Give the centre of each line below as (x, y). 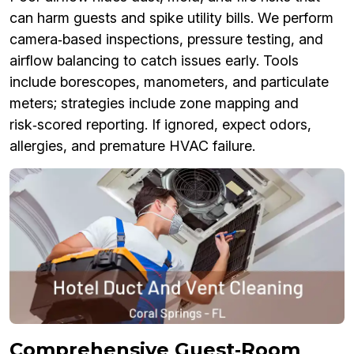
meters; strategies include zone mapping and (154, 103)
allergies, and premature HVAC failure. (132, 145)
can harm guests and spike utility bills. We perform (171, 17)
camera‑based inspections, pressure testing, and (166, 39)
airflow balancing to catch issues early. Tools (154, 60)
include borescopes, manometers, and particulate (169, 81)
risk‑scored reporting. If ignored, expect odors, (160, 124)
